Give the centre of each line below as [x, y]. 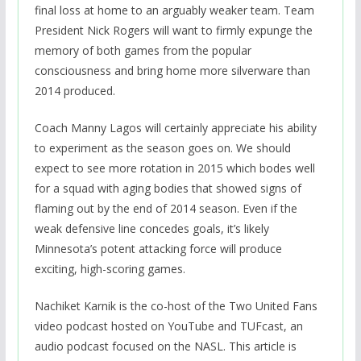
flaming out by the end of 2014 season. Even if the [166, 209]
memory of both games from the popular [143, 51]
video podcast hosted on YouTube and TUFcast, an [168, 326]
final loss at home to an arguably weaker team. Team [174, 10]
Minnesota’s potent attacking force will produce [158, 249]
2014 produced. [75, 91]
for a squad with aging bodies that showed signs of [168, 189]
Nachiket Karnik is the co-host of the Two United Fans [176, 306]
